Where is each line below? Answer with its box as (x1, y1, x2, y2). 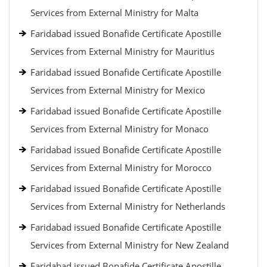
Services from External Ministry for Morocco (30, 162, 212, 173)
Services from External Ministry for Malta (30, 7, 198, 18)
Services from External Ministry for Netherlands (30, 200, 225, 212)
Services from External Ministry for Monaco (30, 123, 209, 135)
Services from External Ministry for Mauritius (30, 45, 215, 57)
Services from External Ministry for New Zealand (30, 239, 229, 251)
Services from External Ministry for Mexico (30, 84, 205, 96)
